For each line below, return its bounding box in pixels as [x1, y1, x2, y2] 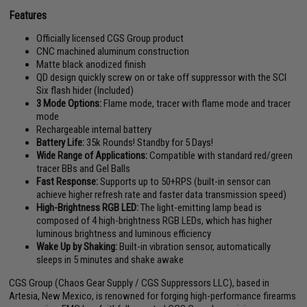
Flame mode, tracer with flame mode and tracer [101, 97, 291, 110]
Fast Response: [36, 175, 99, 188]
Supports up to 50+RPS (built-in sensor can [98, 175, 271, 188]
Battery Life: [36, 136, 85, 149]
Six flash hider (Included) [36, 84, 134, 97]
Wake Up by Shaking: [36, 241, 118, 253]
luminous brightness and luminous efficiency [36, 228, 212, 240]
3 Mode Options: [36, 97, 102, 110]
